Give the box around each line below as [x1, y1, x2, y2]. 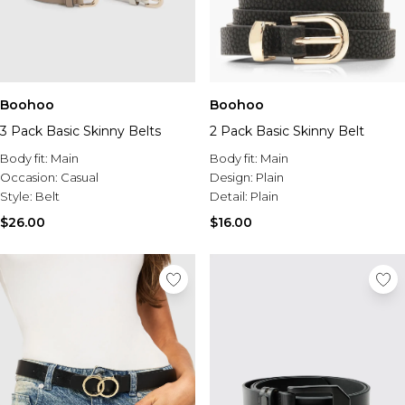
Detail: [210, 189, 250, 203]
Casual [61, 170, 99, 184]
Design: [210, 170, 256, 184]
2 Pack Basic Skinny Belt [210, 123, 364, 139]
